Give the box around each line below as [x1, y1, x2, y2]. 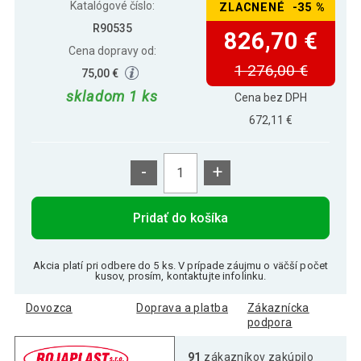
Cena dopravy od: [68, 44, 156, 57]
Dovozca [25, 301, 73, 314]
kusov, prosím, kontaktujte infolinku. [94, 269, 267, 282]
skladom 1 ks [66, 88, 158, 106]
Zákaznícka [247, 301, 309, 314]
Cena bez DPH [234, 90, 308, 104]
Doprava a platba [136, 301, 229, 314]
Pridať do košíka [133, 210, 228, 226]
